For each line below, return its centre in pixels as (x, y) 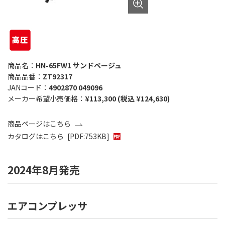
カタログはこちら (36, 136)
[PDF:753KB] (88, 136)
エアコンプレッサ (47, 205)
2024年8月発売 (44, 170)
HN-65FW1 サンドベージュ (79, 66)
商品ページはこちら (39, 124)
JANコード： (28, 88)
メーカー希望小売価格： (46, 99)
